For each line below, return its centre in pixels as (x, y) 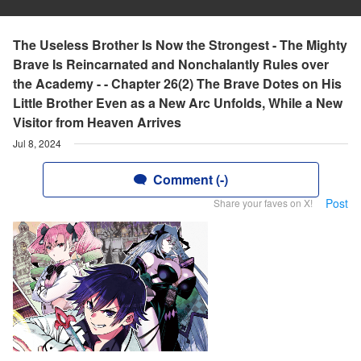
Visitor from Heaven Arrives (97, 122)
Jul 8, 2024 (37, 143)
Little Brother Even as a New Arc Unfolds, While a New (178, 103)
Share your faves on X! (263, 203)
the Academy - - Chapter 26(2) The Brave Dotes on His (177, 83)
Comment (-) (190, 179)
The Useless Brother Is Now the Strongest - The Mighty (180, 45)
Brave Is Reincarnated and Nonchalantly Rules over (171, 64)
